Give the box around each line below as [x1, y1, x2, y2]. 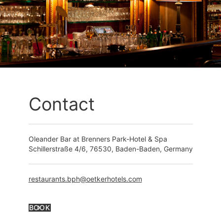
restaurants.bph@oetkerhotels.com [28, 175, 142, 184]
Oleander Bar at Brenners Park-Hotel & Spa [28, 135, 167, 144]
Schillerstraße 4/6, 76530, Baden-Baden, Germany [28, 145, 193, 153]
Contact [28, 93, 95, 115]
